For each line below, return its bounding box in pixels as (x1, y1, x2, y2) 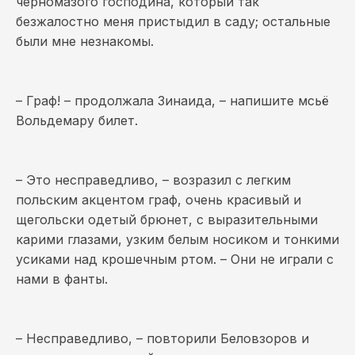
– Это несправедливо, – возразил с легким (16, 172, 291, 188)
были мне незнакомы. (16, 33, 154, 49)
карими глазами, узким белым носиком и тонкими (16, 231, 339, 247)
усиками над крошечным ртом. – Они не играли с (16, 251, 334, 267)
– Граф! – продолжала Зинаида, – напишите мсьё (16, 93, 329, 109)
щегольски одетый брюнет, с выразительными (16, 212, 318, 227)
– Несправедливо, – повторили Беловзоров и (16, 330, 309, 346)
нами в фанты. (16, 271, 108, 287)
